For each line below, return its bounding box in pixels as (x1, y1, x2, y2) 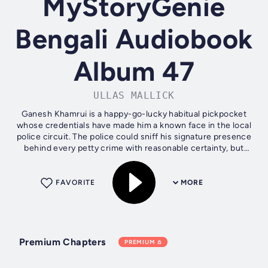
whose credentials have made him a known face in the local (17, 120, 251, 131)
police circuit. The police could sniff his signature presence (16, 132, 252, 142)
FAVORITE (56, 178, 95, 187)
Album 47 (73, 55, 195, 88)
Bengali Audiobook (15, 23, 253, 56)
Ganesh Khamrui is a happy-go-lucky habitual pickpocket (21, 109, 247, 120)
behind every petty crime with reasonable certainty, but (24, 143, 244, 154)
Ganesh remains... (98, 154, 170, 165)
